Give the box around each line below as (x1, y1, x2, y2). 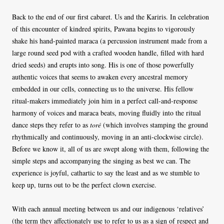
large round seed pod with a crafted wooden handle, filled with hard (12, 48, 204, 58)
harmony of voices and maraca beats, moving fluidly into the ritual (12, 108, 201, 118)
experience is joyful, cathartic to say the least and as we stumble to (12, 168, 199, 178)
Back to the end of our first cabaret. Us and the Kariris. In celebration (12, 12, 209, 22)
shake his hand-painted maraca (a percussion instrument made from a (12, 36, 207, 46)
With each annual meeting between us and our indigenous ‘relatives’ (12, 204, 204, 214)
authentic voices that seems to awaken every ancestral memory (12, 72, 188, 82)
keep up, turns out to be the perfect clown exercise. (12, 180, 156, 190)
